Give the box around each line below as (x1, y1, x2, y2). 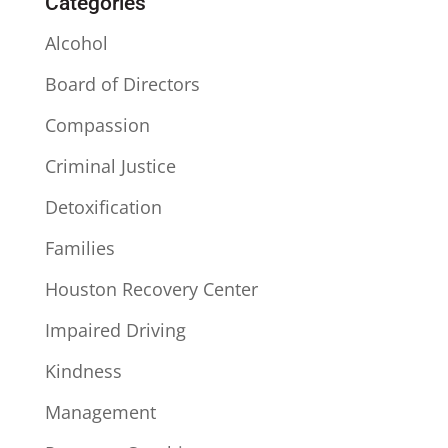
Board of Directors (44, 72, 200, 96)
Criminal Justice (44, 154, 176, 178)
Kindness (44, 359, 122, 383)
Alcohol (44, 31, 108, 55)
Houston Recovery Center (44, 277, 258, 301)
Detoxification (44, 195, 162, 219)
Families (44, 236, 115, 260)
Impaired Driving (44, 318, 186, 342)
